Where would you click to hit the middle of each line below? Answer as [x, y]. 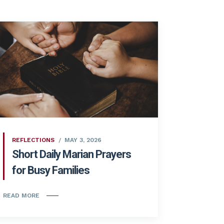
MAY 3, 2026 [83, 140]
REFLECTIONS [33, 140]
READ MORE [21, 196]
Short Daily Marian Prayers [71, 154]
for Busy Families [51, 170]
